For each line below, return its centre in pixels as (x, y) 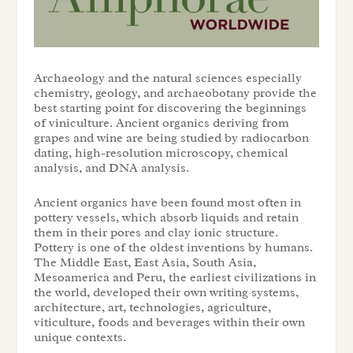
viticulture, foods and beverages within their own (169, 323)
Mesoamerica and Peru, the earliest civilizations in (175, 278)
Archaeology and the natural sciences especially (167, 78)
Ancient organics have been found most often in (167, 203)
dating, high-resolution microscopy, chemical (161, 152)
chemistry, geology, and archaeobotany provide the (175, 93)
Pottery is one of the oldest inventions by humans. (173, 248)
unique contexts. (80, 338)
